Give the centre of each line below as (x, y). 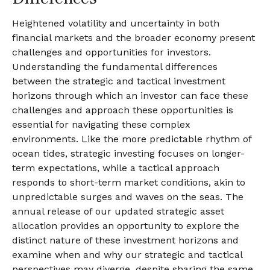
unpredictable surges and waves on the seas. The (128, 197)
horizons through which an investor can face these (130, 96)
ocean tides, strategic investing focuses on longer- (128, 153)
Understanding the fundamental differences (115, 67)
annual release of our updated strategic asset (118, 211)
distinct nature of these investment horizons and (125, 240)
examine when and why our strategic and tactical (127, 255)
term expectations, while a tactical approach (116, 168)
